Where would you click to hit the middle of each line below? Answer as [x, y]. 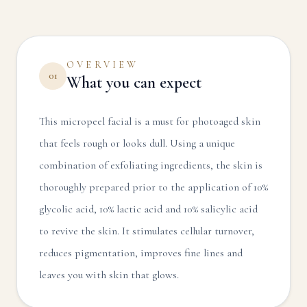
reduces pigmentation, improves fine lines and [141, 253]
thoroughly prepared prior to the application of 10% [153, 187]
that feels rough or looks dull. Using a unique [137, 143]
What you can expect [134, 83]
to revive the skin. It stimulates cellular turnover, [147, 231]
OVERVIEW [103, 65]
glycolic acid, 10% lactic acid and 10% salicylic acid [148, 209]
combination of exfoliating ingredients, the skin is [151, 165]
